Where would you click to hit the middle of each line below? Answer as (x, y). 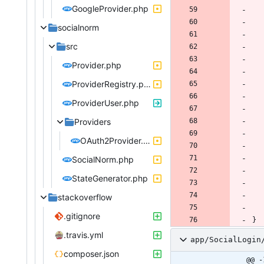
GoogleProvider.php (110, 8)
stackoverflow (85, 197)
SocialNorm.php (103, 159)
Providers (93, 121)
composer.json (91, 253)
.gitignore (82, 216)
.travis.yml (83, 235)
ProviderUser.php (105, 103)
